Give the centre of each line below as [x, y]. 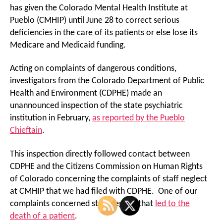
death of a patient [42, 216]
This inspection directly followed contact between [100, 154]
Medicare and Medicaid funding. [68, 45]
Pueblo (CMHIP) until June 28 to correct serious [95, 20]
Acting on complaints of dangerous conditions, [93, 69]
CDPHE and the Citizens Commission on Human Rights [106, 166]
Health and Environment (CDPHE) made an [86, 93]
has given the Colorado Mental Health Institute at [99, 8]
